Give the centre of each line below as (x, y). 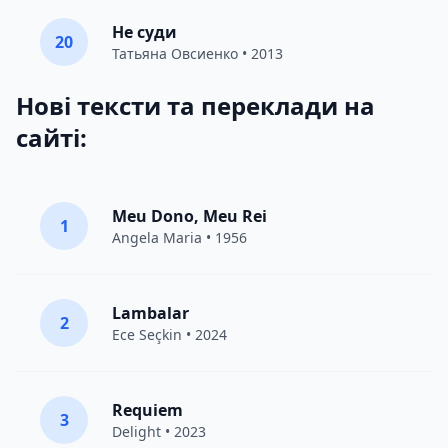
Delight (136, 431)
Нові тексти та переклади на (195, 105)
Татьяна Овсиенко (175, 53)
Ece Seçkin (147, 334)
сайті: (51, 137)
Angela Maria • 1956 (179, 237)
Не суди (144, 32)
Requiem (147, 410)
